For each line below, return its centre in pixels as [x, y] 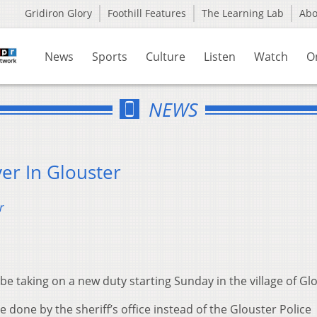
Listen [220, 57]
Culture [166, 57]
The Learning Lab [243, 13]
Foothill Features [147, 13]
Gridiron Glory [58, 13]
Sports [110, 57]
